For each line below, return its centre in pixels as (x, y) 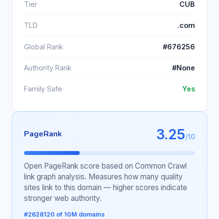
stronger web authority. (63, 198)
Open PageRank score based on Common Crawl (105, 166)
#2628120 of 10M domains (64, 214)
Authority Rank (48, 67)
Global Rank (44, 46)
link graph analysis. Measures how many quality (103, 176)
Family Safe (43, 89)
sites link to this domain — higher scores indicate (106, 187)
